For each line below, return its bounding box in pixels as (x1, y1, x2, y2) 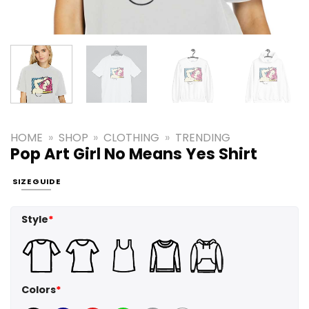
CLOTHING (103, 129, 160, 146)
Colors (21, 283, 56, 297)
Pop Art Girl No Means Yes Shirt (10, 142, 257, 165)
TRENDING (175, 129, 230, 146)
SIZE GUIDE (12, 176, 61, 188)
